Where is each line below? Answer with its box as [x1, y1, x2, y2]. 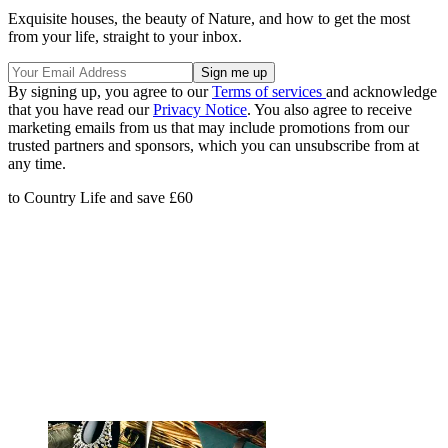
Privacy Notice [153, 100, 247, 118]
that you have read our [8, 100, 153, 118]
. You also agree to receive [247, 100, 412, 118]
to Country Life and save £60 [8, 188, 193, 206]
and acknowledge [326, 82, 437, 100]
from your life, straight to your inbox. [8, 27, 242, 45]
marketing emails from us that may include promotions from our [8, 118, 409, 136]
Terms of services [212, 82, 326, 100]
